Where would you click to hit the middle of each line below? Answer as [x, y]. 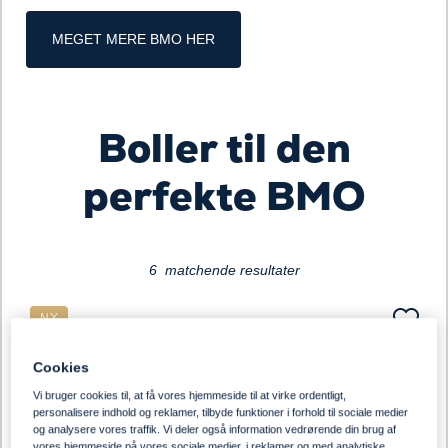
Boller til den [224, 148]
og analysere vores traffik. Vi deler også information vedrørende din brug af [215, 429]
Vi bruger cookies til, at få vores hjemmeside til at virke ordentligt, [190, 395]
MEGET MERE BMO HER [133, 39]
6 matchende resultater [224, 270]
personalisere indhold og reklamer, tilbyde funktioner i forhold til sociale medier [221, 412]
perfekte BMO [224, 196]
